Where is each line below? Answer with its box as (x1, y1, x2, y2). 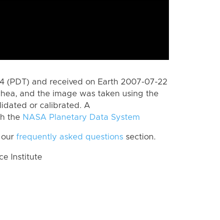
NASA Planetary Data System (23, 113, 140, 121)
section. (123, 133, 156, 141)
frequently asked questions (16, 133, 123, 141)
